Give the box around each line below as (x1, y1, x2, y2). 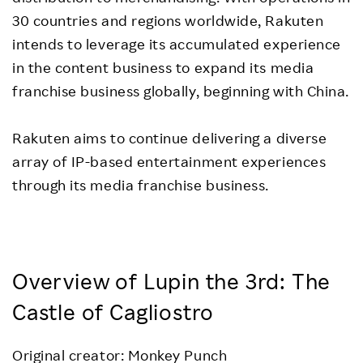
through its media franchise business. (12, 176, 269, 194)
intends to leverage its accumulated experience (12, 35, 341, 53)
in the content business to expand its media (12, 58, 314, 77)
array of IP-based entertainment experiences (12, 152, 327, 171)
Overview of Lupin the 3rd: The (12, 267, 331, 296)
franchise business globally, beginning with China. (12, 82, 350, 100)
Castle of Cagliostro (12, 297, 215, 327)
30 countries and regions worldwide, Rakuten (12, 11, 324, 30)
